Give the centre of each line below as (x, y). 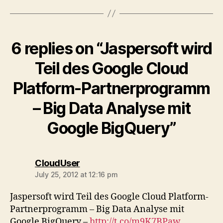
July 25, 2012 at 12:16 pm (76, 174)
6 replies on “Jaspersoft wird (111, 48)
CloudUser (57, 163)
